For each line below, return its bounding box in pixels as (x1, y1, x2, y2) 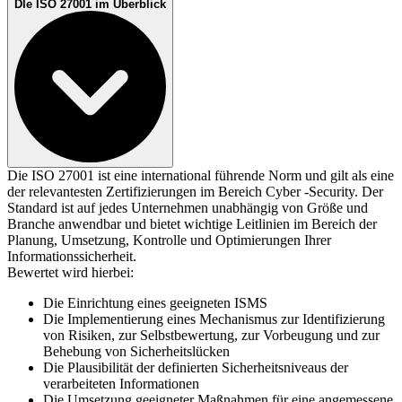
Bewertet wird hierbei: (7, 264, 134, 280)
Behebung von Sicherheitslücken (43, 343, 230, 359)
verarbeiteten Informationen (43, 375, 199, 391)
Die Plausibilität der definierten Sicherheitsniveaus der (43, 359, 348, 375)
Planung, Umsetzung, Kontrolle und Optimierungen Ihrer (7, 232, 331, 248)
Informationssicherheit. (7, 248, 136, 264)
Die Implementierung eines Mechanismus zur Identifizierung (43, 310, 385, 327)
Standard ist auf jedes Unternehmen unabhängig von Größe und (7, 199, 368, 215)
